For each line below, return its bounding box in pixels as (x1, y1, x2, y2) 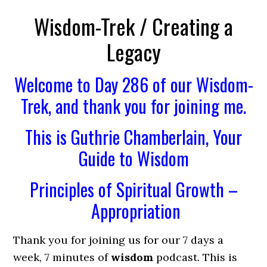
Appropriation (86, 197, 181, 224)
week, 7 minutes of (13, 250, 111, 264)
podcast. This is (153, 250, 238, 264)
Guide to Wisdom (78, 145, 189, 172)
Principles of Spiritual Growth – (29, 176, 238, 203)
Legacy (106, 36, 161, 67)
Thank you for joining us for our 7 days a (13, 233, 224, 247)
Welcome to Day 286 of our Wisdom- (14, 71, 253, 98)
